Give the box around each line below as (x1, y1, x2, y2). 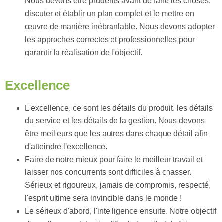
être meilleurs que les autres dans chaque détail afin (25, 129, 208, 138)
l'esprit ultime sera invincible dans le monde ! (25, 194, 182, 202)
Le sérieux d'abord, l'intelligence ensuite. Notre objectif (25, 207, 216, 215)
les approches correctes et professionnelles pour (25, 35, 195, 44)
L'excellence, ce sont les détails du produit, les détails (25, 104, 213, 112)
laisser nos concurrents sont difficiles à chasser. (25, 168, 191, 176)
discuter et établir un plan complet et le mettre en (25, 9, 194, 18)
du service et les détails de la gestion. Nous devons (25, 116, 205, 125)
